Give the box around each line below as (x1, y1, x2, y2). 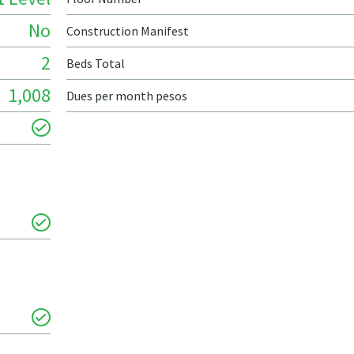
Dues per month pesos (66, 88, 187, 104)
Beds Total (66, 55, 125, 71)
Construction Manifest (66, 23, 189, 39)
